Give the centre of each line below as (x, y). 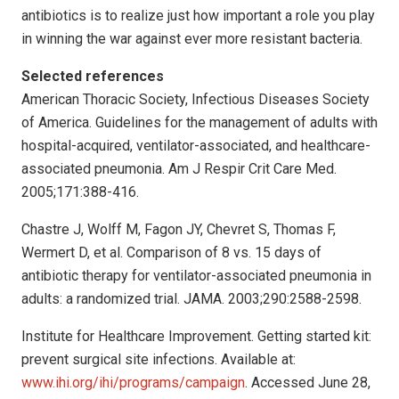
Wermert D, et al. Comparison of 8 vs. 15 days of (171, 252)
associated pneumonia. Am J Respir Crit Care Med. (179, 168)
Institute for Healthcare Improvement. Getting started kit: (196, 336)
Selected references (93, 76)
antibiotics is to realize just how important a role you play (198, 15)
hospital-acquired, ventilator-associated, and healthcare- (196, 145)
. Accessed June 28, (308, 382)
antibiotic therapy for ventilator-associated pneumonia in (196, 275)
